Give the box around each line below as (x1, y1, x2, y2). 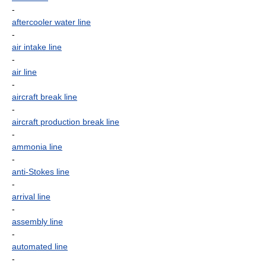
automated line (12, 242, 68, 251)
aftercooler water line (12, 17, 91, 27)
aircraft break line (12, 92, 77, 102)
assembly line (12, 217, 63, 226)
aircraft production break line (12, 117, 119, 126)
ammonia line (12, 142, 62, 151)
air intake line (12, 42, 62, 52)
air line (12, 67, 37, 77)
